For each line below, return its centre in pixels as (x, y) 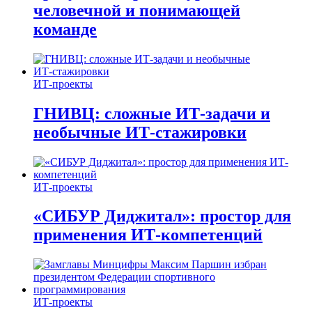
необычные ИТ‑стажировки (140, 132)
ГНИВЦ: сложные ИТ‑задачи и (152, 113)
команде (65, 29)
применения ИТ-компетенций (148, 235)
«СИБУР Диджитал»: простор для (162, 216)
